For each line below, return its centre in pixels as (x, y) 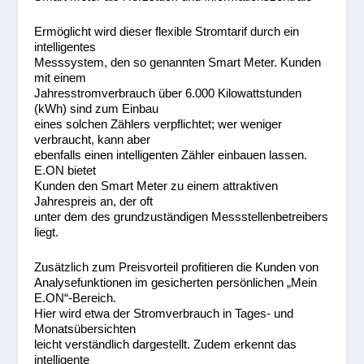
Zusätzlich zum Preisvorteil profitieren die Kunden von (177, 267)
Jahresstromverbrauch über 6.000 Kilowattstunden (168, 93)
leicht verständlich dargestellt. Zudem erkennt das (166, 344)
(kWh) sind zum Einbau (97, 108)
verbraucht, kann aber (93, 139)
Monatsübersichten (85, 329)
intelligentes (65, 47)
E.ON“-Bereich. (76, 298)
